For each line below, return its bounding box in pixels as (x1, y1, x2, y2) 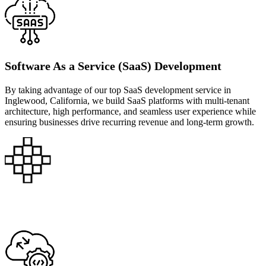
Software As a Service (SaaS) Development (5, 59, 221, 72)
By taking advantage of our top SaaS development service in (5, 84, 231, 95)
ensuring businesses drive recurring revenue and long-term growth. (5, 116, 254, 127)
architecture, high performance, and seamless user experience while (5, 106, 256, 116)
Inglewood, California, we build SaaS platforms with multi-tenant (5, 95, 249, 106)
